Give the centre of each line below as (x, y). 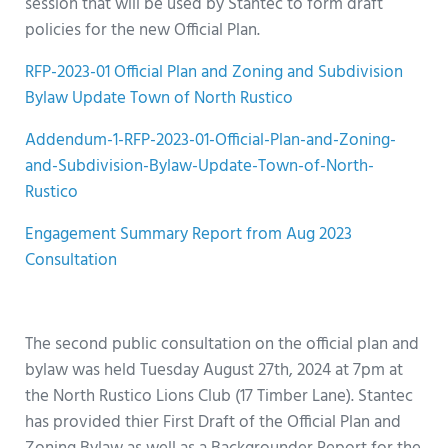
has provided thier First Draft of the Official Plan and (212, 422)
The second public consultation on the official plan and (221, 344)
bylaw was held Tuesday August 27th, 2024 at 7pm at (213, 370)
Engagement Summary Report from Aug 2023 (188, 234)
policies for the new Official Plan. (142, 30)
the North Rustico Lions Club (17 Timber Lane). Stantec (218, 396)
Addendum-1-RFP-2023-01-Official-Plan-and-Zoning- (210, 140)
